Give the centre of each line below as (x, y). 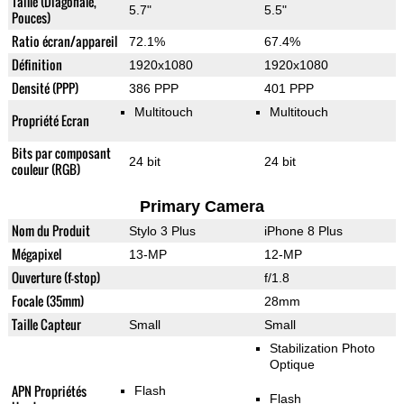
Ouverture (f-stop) (55, 278)
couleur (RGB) (46, 170)
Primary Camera (202, 207)
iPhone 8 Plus (303, 231)
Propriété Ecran (50, 121)
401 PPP (289, 89)
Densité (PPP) (45, 88)
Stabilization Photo (322, 349)
